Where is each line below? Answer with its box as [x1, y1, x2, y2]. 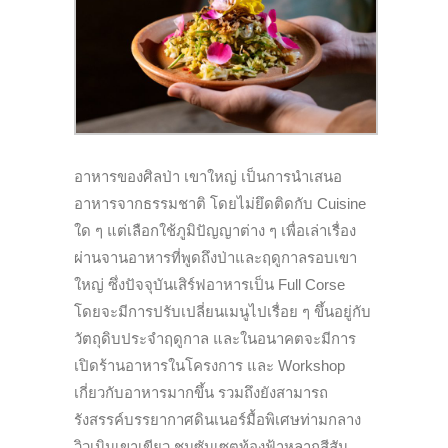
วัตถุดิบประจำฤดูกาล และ [74, 329, 240, 347]
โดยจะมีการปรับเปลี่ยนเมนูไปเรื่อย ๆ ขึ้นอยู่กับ [74, 302, 371, 320]
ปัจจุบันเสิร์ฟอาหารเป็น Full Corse [125, 275, 345, 293]
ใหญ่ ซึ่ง [74, 275, 125, 293]
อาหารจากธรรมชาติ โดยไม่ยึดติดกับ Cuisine [74, 194, 366, 212]
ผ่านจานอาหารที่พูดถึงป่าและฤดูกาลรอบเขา [74, 248, 357, 266]
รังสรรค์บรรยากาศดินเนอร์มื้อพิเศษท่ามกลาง [74, 410, 361, 428]
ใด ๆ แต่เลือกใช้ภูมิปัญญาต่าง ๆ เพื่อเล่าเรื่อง [74, 221, 356, 239]
